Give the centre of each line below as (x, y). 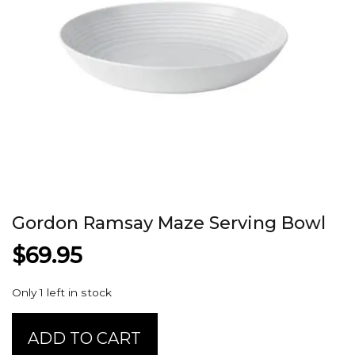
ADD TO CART (85, 338)
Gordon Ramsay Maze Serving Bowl (169, 223)
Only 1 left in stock (62, 293)
